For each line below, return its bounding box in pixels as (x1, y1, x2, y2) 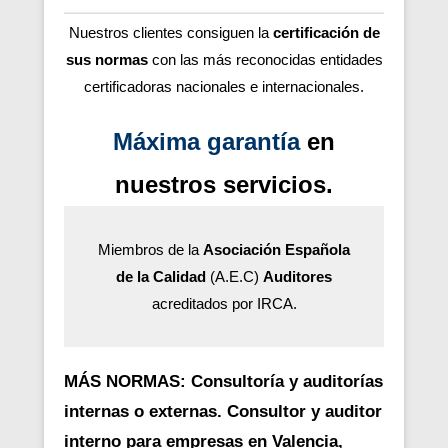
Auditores (263, 267, 332, 285)
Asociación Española (203, 240, 350, 258)
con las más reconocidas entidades (151, 50, 383, 68)
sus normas (65, 50, 152, 68)
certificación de (272, 23, 380, 41)
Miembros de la (98, 240, 203, 258)
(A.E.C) (206, 267, 263, 285)
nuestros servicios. (115, 170, 333, 198)
